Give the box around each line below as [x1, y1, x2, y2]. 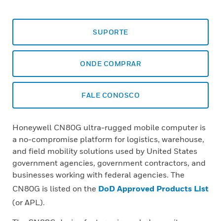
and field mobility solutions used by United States [12, 146, 197, 156]
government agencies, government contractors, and [12, 158, 206, 168]
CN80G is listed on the [12, 184, 98, 193]
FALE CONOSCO [81, 91, 140, 99]
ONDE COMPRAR [80, 59, 141, 68]
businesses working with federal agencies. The [12, 170, 184, 180]
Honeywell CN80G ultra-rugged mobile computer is [12, 122, 206, 132]
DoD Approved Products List [98, 184, 209, 193]
